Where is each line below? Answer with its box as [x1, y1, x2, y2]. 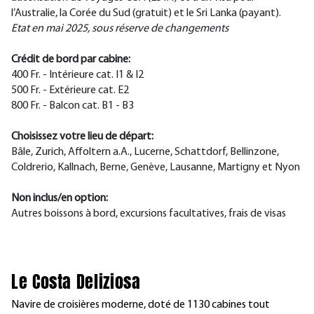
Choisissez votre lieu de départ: [11, 130, 153, 142]
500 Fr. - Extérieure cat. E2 [11, 84, 129, 96]
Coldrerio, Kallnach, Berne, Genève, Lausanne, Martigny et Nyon [11, 161, 300, 173]
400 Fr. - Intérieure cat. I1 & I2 [11, 69, 144, 81]
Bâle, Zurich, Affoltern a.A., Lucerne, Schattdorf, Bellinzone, [11, 146, 279, 158]
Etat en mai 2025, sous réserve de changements [11, 22, 228, 34]
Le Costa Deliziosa [11, 268, 141, 294]
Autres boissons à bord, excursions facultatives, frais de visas [11, 207, 286, 219]
